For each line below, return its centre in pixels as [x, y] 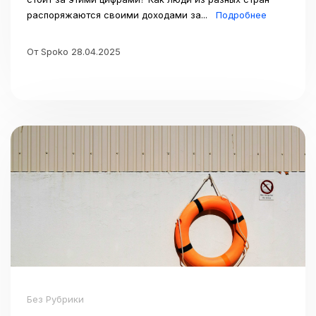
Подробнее [241, 14]
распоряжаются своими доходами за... [119, 14]
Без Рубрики [55, 299]
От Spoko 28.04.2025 [74, 51]
